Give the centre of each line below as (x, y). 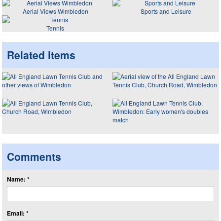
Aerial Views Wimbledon (55, 11)
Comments (34, 156)
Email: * (18, 213)
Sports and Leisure (166, 11)
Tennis (55, 28)
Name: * (18, 179)
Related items (41, 55)
